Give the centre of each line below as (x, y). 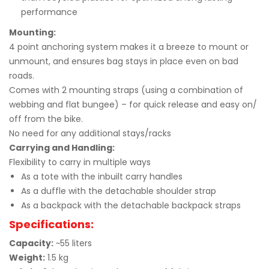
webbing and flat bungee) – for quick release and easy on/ (133, 104)
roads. (22, 76)
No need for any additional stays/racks (90, 133)
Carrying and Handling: (62, 148)
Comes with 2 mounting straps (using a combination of (126, 90)
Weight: (27, 258)
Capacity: (31, 243)
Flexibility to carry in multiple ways (80, 162)
